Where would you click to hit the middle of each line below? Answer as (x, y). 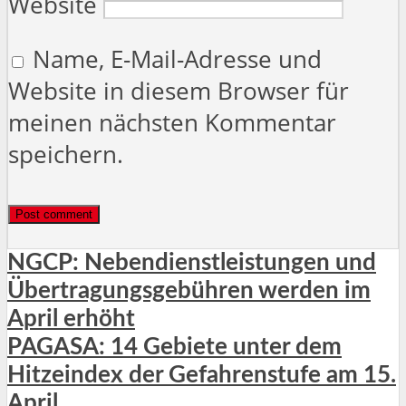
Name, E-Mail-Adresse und (177, 60)
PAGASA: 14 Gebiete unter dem (174, 348)
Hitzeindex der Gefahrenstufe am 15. (202, 376)
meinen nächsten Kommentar (172, 123)
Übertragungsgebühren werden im (189, 291)
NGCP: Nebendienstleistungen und (192, 263)
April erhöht (71, 319)
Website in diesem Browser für (179, 92)
